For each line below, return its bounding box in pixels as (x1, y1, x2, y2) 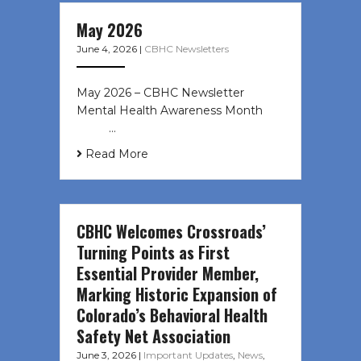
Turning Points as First (77, 240, 230, 265)
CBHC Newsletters (144, 43, 229, 56)
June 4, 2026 (77, 43, 139, 56)
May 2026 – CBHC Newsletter (77, 85, 244, 101)
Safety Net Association (77, 324, 230, 349)
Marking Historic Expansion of (77, 282, 277, 307)
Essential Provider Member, (77, 261, 259, 286)
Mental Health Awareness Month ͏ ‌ (77, 103, 276, 118)
